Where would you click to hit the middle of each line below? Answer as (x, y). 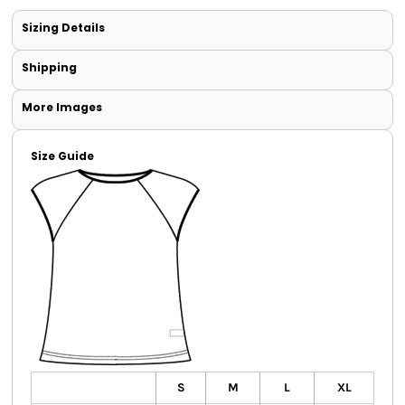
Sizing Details (63, 28)
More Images (62, 108)
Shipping (49, 68)
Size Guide (62, 156)
